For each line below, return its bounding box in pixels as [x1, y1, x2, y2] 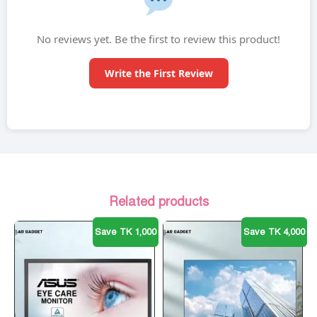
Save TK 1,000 [95, 226, 156, 238]
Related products [108, 194, 209, 210]
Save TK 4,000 [243, 226, 305, 238]
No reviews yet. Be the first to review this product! [37, 32, 280, 47]
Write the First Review [104, 67, 213, 81]
